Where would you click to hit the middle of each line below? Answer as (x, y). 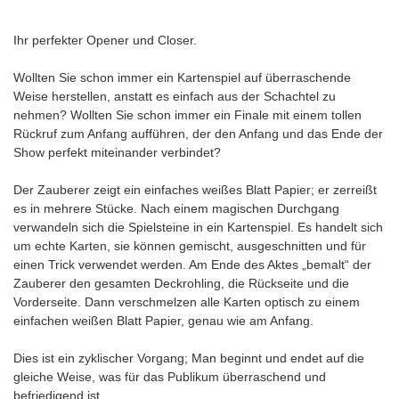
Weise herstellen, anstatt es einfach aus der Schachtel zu (175, 97)
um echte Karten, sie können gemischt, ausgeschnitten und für (190, 246)
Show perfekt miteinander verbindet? (117, 153)
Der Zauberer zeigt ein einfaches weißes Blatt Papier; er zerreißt (195, 190)
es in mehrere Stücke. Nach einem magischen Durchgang (176, 209)
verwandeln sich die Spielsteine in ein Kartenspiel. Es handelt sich (198, 228)
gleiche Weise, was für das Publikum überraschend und (170, 377)
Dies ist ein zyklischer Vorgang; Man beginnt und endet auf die (189, 358)
